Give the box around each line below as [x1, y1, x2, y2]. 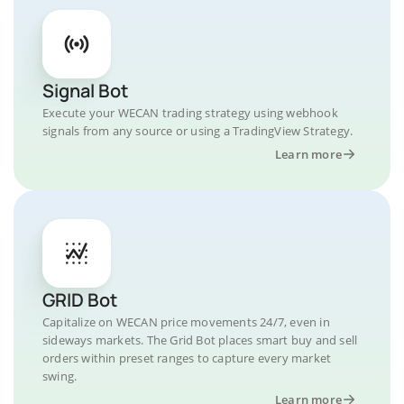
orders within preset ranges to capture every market [42, 350, 332, 366]
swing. [42, 368, 78, 384]
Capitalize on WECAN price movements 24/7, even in [42, 314, 330, 330]
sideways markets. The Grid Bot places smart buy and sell [42, 332, 358, 348]
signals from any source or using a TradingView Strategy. [42, 123, 353, 139]
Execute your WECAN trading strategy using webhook [42, 105, 338, 121]
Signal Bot [42, 78, 128, 103]
